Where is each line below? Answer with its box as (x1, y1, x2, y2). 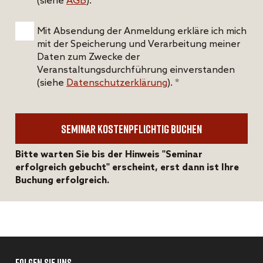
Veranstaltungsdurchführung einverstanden (37, 64, 235, 76)
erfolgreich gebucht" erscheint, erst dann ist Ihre (15, 161, 239, 173)
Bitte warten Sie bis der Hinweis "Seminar (15, 149, 203, 160)
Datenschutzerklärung (66, 77, 167, 89)
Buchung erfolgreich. (15, 174, 109, 186)
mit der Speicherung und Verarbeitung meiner (37, 38, 240, 50)
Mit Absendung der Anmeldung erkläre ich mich (37, 25, 247, 37)
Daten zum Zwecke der (37, 51, 140, 63)
